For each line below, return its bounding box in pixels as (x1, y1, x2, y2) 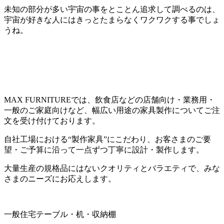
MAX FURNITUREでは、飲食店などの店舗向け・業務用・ (4, 95, 215, 104)
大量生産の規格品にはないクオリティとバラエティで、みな (4, 163, 220, 172)
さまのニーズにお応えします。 (4, 174, 116, 183)
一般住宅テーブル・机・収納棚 (4, 209, 116, 218)
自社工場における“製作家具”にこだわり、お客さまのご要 (4, 134, 211, 143)
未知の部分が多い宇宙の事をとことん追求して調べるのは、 (4, 4, 220, 13)
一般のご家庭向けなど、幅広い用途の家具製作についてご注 (4, 105, 220, 114)
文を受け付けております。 (4, 116, 100, 125)
